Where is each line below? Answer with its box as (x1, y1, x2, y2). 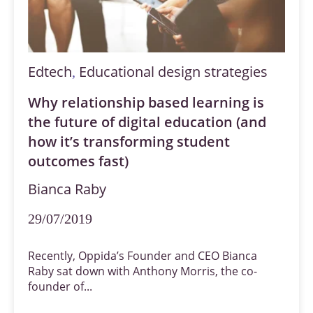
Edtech (28, 61, 72, 81)
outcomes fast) (28, 151, 129, 170)
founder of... (28, 278, 92, 294)
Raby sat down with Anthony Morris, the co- (28, 263, 257, 279)
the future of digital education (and (28, 112, 266, 131)
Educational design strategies (79, 61, 268, 81)
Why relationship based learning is (28, 92, 264, 112)
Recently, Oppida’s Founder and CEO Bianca (28, 247, 257, 263)
